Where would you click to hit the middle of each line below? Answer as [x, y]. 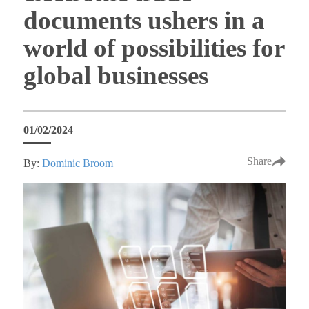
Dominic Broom [77, 163]
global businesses [116, 76]
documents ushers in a [144, 21]
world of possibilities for [154, 48]
